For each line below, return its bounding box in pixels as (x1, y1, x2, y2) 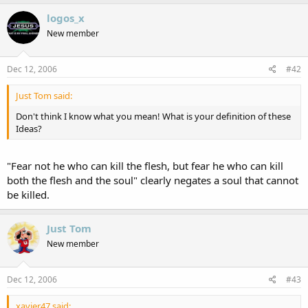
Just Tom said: (16, 89, 72, 102)
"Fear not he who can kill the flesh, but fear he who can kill (7, 159, 283, 173)
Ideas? (16, 122, 42, 135)
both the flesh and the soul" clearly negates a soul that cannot (7, 173, 298, 187)
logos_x (47, 11, 85, 25)
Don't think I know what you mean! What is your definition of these (16, 109, 291, 122)
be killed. (7, 188, 49, 201)
